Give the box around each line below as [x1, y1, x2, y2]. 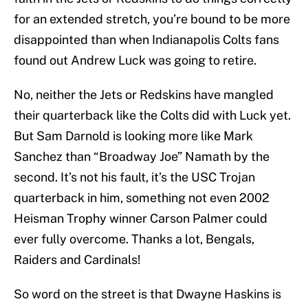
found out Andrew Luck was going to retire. [14, 53, 256, 68]
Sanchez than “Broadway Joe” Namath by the [14, 149, 269, 164]
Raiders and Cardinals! [14, 252, 141, 267]
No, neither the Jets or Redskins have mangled [14, 87, 274, 102]
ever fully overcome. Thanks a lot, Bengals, [14, 232, 254, 247]
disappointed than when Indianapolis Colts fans [14, 32, 279, 47]
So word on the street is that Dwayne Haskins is [14, 287, 281, 302]
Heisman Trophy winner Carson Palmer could [14, 211, 267, 226]
